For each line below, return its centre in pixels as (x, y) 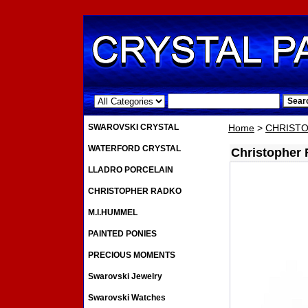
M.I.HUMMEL (113, 213)
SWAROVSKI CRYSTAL (133, 128)
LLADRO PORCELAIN (131, 170)
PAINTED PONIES (122, 234)
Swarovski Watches (127, 298)
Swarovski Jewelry (125, 277)
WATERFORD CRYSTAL (134, 149)
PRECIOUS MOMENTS (132, 255)
